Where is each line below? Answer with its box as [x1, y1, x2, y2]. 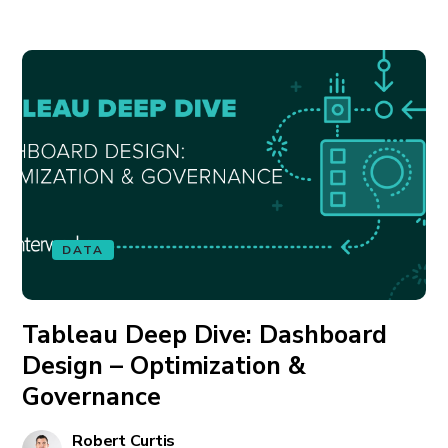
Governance [22, 380, 162, 414]
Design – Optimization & [22, 349, 307, 383]
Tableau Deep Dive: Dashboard [22, 318, 388, 352]
